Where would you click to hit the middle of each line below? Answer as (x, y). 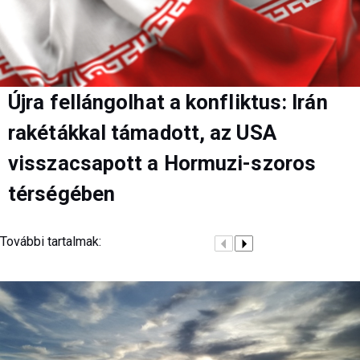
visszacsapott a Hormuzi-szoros (162, 163)
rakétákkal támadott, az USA (142, 132)
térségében (61, 193)
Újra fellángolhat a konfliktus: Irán (168, 102)
